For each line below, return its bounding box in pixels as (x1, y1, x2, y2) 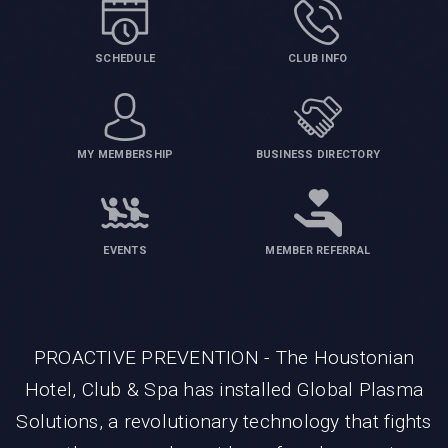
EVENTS (103, 244, 147, 258)
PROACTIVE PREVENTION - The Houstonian (33, 346, 415, 370)
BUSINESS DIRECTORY (255, 148, 381, 162)
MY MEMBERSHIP (77, 148, 174, 162)
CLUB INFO (288, 52, 348, 66)
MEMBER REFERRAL (265, 244, 371, 258)
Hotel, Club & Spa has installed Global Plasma (24, 378, 424, 402)
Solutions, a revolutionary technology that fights (16, 410, 432, 434)
